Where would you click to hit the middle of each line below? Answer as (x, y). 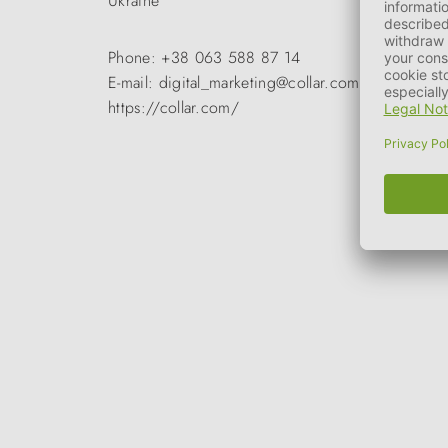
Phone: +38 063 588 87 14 (204, 57)
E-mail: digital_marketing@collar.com (234, 82)
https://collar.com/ (174, 107)
